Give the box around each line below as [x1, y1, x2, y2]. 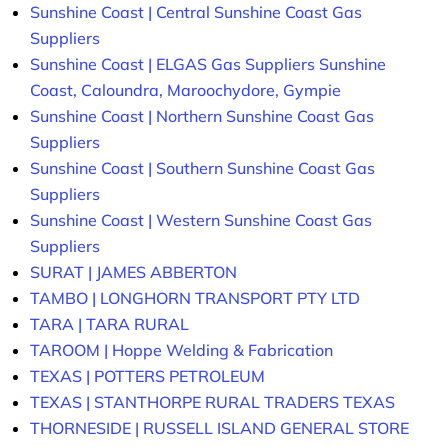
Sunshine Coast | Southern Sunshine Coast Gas [30, 158, 375, 179]
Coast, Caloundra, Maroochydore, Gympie [30, 80, 341, 101]
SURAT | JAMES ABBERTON [30, 262, 237, 283]
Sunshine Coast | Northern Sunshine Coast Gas [30, 106, 374, 127]
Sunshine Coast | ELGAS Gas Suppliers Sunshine [30, 54, 386, 75]
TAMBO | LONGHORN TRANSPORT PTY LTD [30, 288, 360, 309]
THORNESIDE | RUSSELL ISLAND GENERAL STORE [30, 418, 409, 439]
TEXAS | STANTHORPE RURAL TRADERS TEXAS [30, 392, 395, 413]
